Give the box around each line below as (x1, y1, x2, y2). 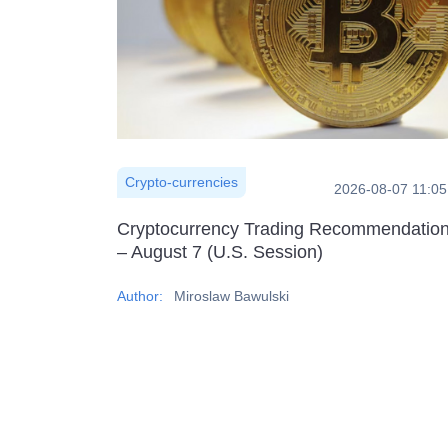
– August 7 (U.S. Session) (117, 241, 323, 262)
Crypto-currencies (125, 173, 238, 190)
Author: (117, 287, 167, 304)
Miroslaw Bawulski (174, 287, 289, 304)
